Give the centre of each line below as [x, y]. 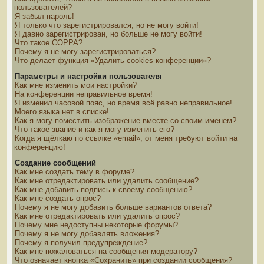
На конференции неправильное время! [84, 94]
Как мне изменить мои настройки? [76, 85]
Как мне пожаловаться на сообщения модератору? [106, 251]
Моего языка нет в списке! [62, 112]
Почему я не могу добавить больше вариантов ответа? [113, 207]
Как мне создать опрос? [58, 198]
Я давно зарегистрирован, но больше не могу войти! [108, 34]
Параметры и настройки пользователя [88, 76]
